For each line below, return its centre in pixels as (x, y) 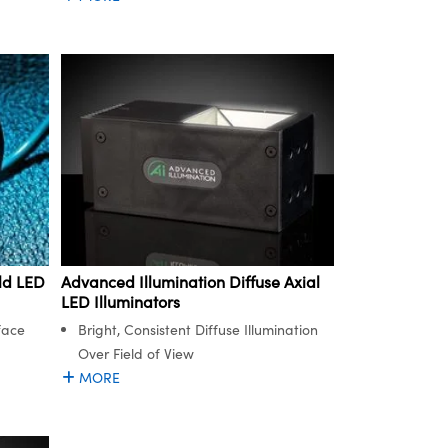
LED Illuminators (120, 301)
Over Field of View (136, 353)
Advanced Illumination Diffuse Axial (190, 281)
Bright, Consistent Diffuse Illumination (198, 329)
